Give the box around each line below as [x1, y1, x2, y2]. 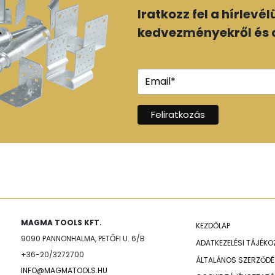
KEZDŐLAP [196, 220, 230, 231]
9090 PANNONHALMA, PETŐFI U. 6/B [21, 233, 145, 244]
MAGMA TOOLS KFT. [21, 217, 102, 228]
